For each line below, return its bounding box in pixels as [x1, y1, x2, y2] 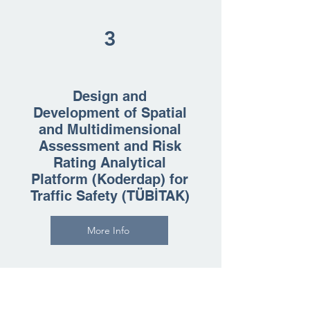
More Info [86, 224, 129, 237]
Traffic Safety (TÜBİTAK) [30, 188, 190, 204]
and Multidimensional [38, 121, 181, 138]
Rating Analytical [53, 154, 166, 171]
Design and [73, 88, 147, 104]
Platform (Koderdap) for [31, 171, 188, 188]
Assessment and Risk [38, 138, 181, 154]
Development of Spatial [33, 104, 187, 121]
